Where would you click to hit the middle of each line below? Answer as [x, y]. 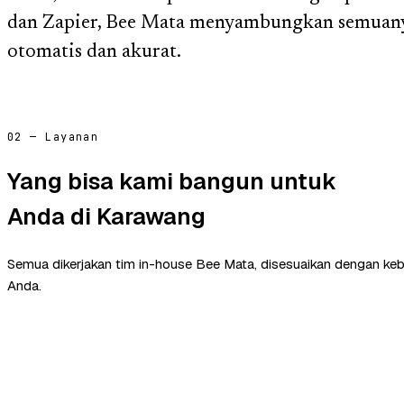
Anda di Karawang [106, 216]
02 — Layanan [53, 137]
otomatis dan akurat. [94, 53]
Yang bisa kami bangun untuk [172, 181]
